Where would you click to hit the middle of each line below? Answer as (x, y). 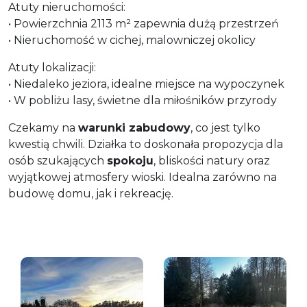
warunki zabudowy (134, 127)
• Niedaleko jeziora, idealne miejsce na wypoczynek (146, 84)
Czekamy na (43, 127)
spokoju (130, 160)
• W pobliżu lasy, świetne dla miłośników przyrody (143, 100)
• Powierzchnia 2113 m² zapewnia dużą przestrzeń (144, 23)
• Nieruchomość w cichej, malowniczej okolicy (132, 40)
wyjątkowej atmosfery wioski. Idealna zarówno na (143, 177)
